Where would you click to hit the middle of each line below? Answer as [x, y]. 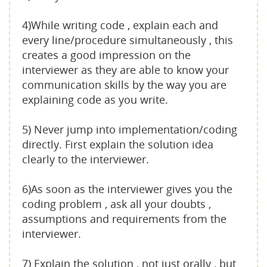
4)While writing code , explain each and [120, 25]
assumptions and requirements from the [124, 219]
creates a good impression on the [106, 55]
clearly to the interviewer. [86, 159]
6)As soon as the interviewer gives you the [127, 189]
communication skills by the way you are [124, 85]
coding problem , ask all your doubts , [117, 204]
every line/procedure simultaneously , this [128, 40]
